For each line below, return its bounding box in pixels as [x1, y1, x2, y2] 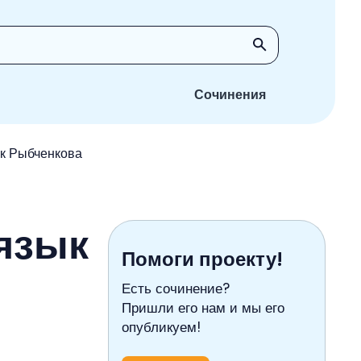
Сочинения [194, 85, 266, 104]
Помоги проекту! [122, 246, 283, 272]
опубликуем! [122, 317, 201, 337]
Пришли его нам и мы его [122, 298, 284, 317]
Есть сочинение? [122, 279, 230, 298]
